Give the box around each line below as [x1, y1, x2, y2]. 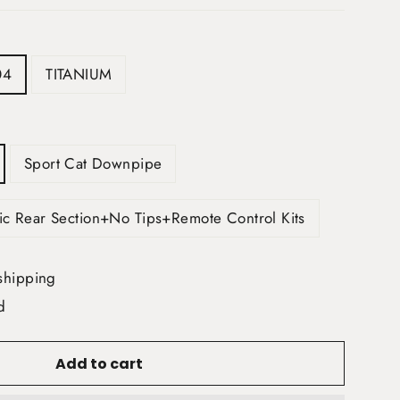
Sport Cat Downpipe [23, 153, 162, 174]
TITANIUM [46, 63, 112, 85]
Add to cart [55, 353, 143, 374]
